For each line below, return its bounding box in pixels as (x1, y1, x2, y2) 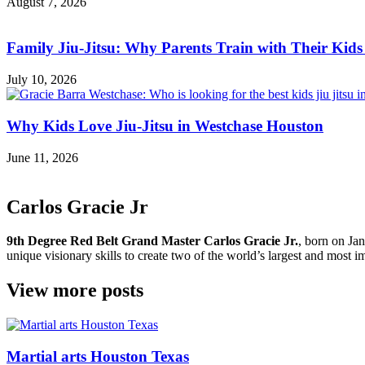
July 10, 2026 (7, 73, 77, 87)
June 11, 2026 (7, 150, 78, 165)
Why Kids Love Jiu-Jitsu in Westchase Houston (7, 117, 323, 134)
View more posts (7, 279, 143, 301)
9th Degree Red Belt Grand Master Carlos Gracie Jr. (7, 234, 298, 248)
